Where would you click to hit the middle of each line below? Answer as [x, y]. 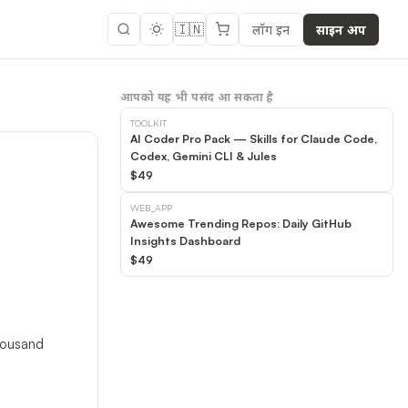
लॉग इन [271, 29]
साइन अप [341, 29]
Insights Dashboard [185, 240]
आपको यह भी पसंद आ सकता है [197, 97]
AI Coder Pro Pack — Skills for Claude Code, [254, 138]
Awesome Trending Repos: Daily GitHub [241, 223]
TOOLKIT [148, 122]
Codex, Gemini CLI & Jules [204, 156]
